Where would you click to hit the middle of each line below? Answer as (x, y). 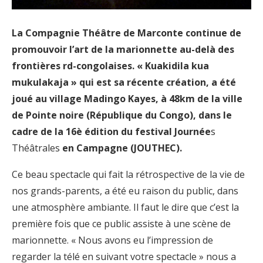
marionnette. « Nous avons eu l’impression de (112, 240)
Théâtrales (36, 148)
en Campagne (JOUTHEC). (121, 148)
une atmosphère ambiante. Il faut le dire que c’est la (125, 207)
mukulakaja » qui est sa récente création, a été (124, 82)
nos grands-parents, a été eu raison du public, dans (125, 190)
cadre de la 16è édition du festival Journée (111, 131)
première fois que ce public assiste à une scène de (121, 223)
